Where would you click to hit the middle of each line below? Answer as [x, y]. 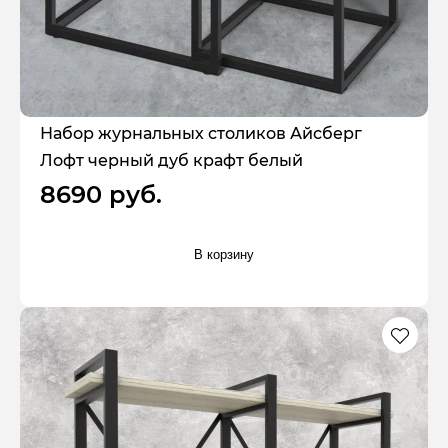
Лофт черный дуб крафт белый [171, 160]
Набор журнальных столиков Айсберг [201, 133]
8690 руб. [101, 194]
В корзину [224, 254]
